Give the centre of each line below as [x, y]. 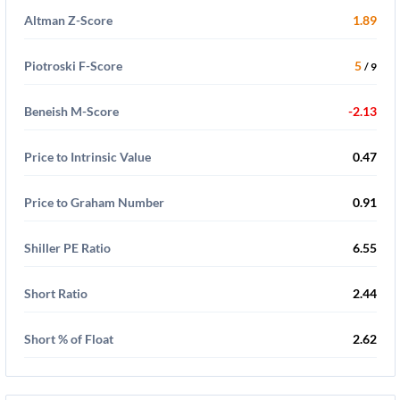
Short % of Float [69, 339]
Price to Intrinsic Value [87, 157]
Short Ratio [56, 293]
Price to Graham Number [94, 202]
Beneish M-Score [71, 111]
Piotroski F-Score [73, 66]
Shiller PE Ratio [67, 248]
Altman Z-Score [68, 20]
